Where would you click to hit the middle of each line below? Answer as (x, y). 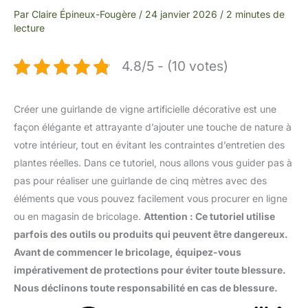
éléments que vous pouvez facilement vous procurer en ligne (151, 199)
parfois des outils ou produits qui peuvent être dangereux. (151, 234)
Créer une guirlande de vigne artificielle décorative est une (145, 109)
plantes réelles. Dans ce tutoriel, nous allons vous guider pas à (153, 163)
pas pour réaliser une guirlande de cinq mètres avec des (140, 181)
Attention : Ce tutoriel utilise (209, 217)
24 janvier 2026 (183, 14)
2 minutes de (255, 14)
